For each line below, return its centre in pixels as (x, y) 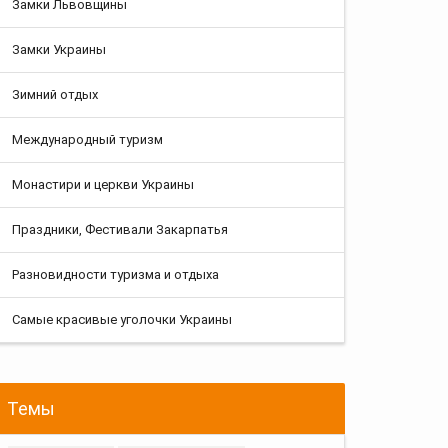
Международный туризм (87, 139)
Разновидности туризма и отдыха (115, 274)
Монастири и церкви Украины (103, 184)
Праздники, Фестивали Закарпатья (120, 229)
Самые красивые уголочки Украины (122, 319)
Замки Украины (59, 49)
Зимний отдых (55, 94)
